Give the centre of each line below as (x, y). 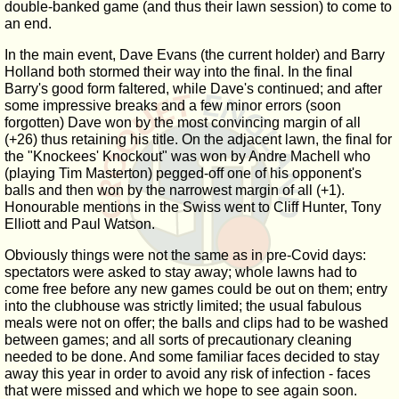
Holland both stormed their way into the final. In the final (179, 72)
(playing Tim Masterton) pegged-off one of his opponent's (183, 173)
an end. (28, 24)
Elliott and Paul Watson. (80, 224)
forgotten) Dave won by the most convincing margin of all (183, 122)
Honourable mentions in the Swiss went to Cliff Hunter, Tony (193, 207)
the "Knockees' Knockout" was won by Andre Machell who (187, 156)
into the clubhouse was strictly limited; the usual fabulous (183, 306)
